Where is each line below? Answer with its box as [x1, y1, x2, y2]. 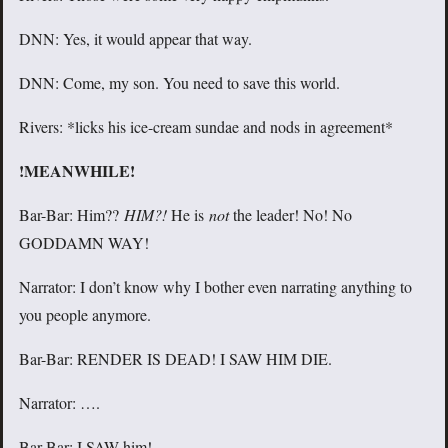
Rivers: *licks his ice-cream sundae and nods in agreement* [19, 116, 393, 138]
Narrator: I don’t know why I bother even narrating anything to [19, 276, 412, 298]
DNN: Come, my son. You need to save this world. [19, 72, 340, 94]
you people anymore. [19, 304, 151, 326]
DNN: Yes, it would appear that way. [19, 28, 252, 50]
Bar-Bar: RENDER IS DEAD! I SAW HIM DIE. [19, 348, 332, 370]
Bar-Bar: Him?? [19, 204, 124, 226]
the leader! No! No [229, 204, 352, 226]
